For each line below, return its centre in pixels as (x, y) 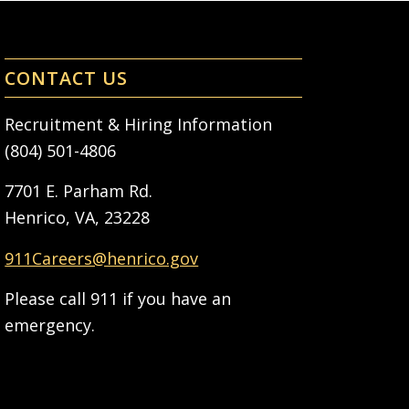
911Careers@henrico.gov (102, 258)
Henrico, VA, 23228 (78, 218)
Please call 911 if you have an (118, 299)
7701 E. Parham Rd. (79, 191)
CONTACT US (67, 78)
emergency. (50, 325)
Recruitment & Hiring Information (139, 125)
